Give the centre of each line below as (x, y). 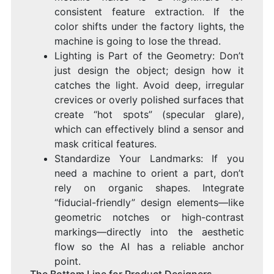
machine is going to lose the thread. (137, 41)
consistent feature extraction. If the (149, 12)
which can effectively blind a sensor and (149, 129)
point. (67, 261)
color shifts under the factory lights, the (149, 27)
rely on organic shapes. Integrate (149, 188)
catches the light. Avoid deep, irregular (149, 85)
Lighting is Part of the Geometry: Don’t (149, 56)
